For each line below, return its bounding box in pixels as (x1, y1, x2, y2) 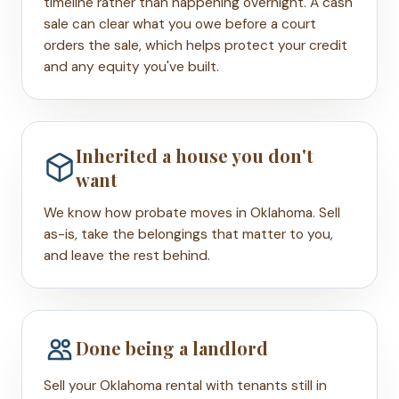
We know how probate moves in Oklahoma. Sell (44, 203, 340, 222)
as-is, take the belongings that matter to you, (44, 224, 333, 243)
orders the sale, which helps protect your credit (44, 36, 347, 54)
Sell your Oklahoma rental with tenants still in (44, 376, 327, 395)
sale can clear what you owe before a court (44, 14, 316, 33)
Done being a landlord (76, 336, 268, 361)
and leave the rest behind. (44, 246, 210, 265)
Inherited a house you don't (76, 142, 313, 167)
